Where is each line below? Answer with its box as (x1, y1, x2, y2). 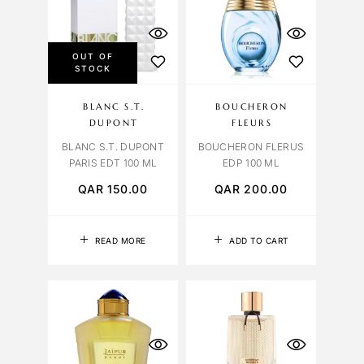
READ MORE (95, 236, 146, 246)
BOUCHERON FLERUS (197, 141, 305, 154)
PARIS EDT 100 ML (68, 157, 158, 170)
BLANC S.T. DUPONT (61, 141, 165, 154)
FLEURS (232, 117, 273, 129)
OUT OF (71, 51, 115, 62)
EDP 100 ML (223, 157, 279, 170)
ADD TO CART (229, 236, 288, 246)
